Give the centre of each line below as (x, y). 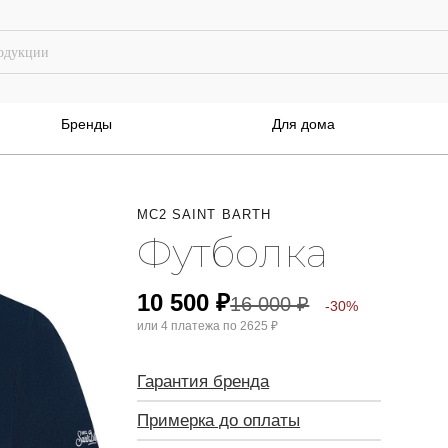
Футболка (233, 252)
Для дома (303, 124)
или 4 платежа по (189, 326)
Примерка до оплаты (219, 420)
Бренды (87, 124)
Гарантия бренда (203, 381)
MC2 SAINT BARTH (204, 214)
